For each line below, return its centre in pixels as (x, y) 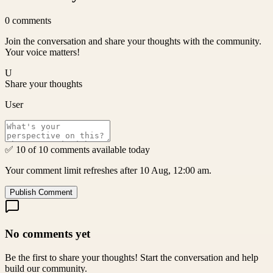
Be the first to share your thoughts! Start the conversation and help (132, 257)
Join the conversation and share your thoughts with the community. (133, 41)
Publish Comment (41, 193)
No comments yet (48, 234)
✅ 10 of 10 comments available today (77, 150)
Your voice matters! (42, 52)
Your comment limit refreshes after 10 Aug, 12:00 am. (108, 171)
